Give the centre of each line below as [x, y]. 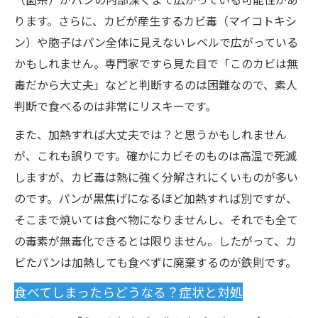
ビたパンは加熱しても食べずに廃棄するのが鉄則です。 [155, 262]
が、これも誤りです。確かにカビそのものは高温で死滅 [155, 155]
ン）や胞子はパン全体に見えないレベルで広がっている [156, 42]
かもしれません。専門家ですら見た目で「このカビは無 [156, 63]
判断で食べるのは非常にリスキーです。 [115, 106]
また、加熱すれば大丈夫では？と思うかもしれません [150, 134]
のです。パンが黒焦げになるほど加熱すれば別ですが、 [156, 198]
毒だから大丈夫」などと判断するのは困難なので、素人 [156, 84]
